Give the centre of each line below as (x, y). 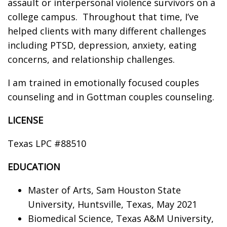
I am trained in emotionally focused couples (103, 82)
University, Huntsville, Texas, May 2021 (112, 204)
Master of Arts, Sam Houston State (104, 190)
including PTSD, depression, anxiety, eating (102, 45)
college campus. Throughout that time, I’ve (103, 16)
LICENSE (25, 120)
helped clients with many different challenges (107, 31)
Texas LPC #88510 (47, 143)
